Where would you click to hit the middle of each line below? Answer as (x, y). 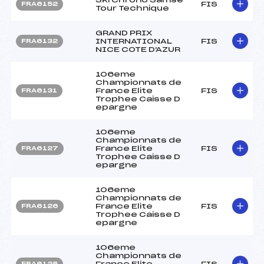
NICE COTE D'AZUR (138, 49)
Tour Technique (132, 8)
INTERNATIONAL (134, 41)
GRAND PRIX (124, 33)
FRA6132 (39, 41)
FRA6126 (40, 206)
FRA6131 (39, 90)
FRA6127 (40, 148)
